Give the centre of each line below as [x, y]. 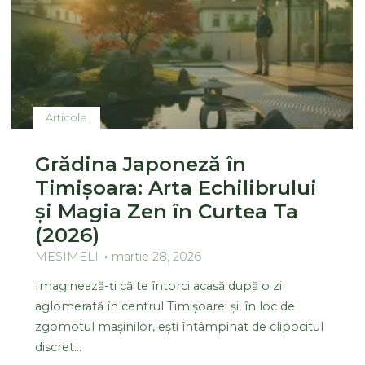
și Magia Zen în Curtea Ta [167, 211]
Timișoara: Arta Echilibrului [176, 187]
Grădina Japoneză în [141, 163]
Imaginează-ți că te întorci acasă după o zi [159, 286]
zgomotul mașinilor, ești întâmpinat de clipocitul [180, 326]
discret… [59, 347]
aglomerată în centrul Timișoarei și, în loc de [165, 306]
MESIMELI [67, 256]
